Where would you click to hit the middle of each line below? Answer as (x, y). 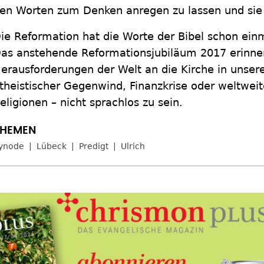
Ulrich (133, 146)
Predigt (94, 146)
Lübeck (52, 146)
